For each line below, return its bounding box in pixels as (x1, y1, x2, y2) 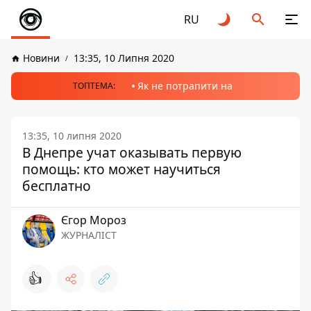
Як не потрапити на (137, 79, 233, 92)
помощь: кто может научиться (22, 160, 221, 178)
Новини (23, 51, 60, 65)
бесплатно (22, 176, 91, 195)
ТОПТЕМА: (73, 80, 115, 92)
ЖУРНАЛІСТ (61, 228, 117, 242)
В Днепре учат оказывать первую (22, 143, 242, 162)
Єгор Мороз (61, 212, 126, 228)
